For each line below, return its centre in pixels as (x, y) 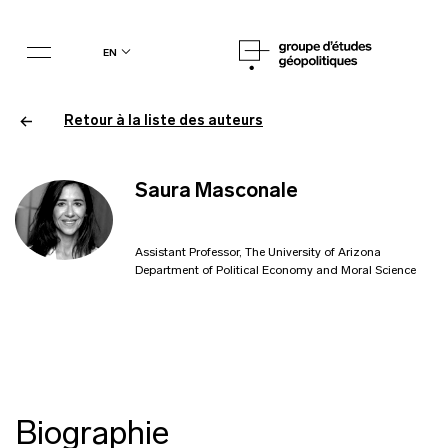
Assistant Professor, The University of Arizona (257, 253)
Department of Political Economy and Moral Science (275, 271)
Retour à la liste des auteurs (163, 121)
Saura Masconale (216, 192)
